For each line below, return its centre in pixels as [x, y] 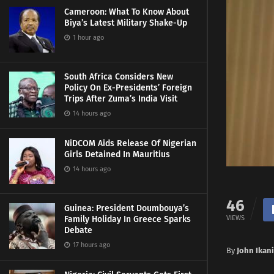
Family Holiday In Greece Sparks [128, 219]
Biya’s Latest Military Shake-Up [126, 23]
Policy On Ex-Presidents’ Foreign [128, 88]
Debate [78, 230]
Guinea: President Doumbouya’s [127, 208]
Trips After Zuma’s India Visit [121, 99]
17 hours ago [91, 245]
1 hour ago [87, 38]
